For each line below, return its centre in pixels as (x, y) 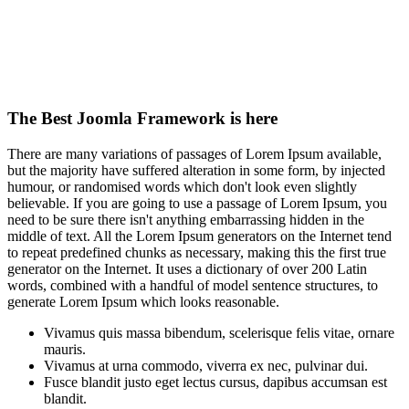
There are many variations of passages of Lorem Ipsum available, (194, 153)
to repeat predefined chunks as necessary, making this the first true (197, 252)
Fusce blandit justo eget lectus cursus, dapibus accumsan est (215, 382)
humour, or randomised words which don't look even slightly (182, 186)
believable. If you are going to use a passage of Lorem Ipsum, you (197, 203)
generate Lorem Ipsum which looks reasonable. (143, 301)
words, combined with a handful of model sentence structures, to (193, 285)
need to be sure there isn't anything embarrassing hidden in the (186, 219)
